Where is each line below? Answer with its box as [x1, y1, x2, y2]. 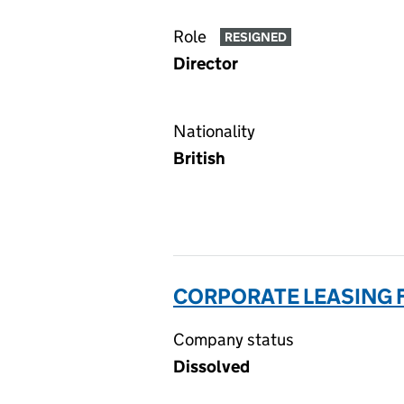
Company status [173, 329, 294, 350]
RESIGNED [224, 29, 287, 46]
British [173, 148, 225, 169]
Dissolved [173, 356, 250, 377]
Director [173, 53, 238, 74]
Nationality [173, 121, 255, 142]
